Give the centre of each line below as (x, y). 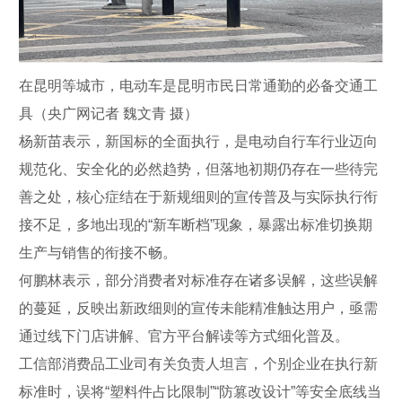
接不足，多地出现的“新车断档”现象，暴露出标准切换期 (196, 224)
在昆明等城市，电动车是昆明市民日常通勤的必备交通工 (198, 85)
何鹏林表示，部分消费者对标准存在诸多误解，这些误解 (198, 280)
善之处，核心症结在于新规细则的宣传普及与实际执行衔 (198, 197)
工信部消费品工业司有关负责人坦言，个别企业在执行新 (198, 363)
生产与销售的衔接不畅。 (98, 252)
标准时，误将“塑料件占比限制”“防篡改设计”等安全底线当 (200, 391)
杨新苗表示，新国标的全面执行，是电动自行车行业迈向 (198, 141)
